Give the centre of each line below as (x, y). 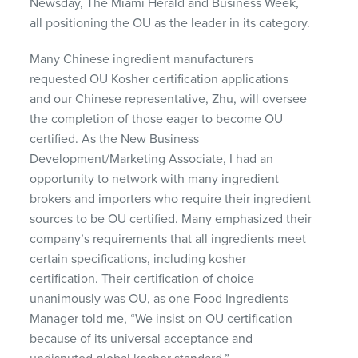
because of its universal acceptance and (141, 338)
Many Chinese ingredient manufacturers (142, 59)
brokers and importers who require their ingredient (171, 199)
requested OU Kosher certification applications (159, 79)
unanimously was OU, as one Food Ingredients (159, 298)
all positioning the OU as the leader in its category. (170, 23)
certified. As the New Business (115, 139)
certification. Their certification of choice (142, 278)
